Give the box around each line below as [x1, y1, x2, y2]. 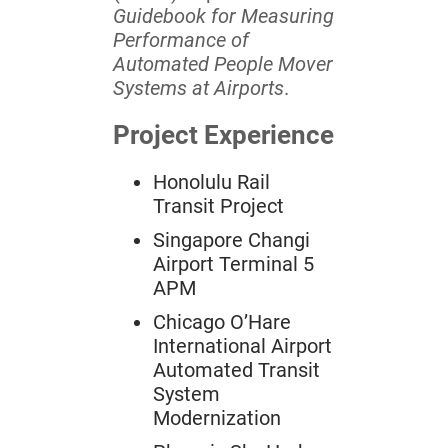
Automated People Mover [113, 52, 333, 77]
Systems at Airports [113, 76, 284, 101]
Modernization [153, 406, 281, 431]
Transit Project [153, 194, 284, 219]
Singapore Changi [153, 228, 310, 253]
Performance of [113, 28, 249, 53]
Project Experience [113, 120, 334, 151]
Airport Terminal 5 [153, 252, 314, 277]
